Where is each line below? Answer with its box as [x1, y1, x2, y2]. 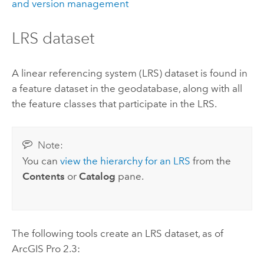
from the [190, 155, 232, 167]
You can [22, 155, 61, 167]
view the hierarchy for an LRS [60, 155, 191, 167]
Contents [22, 170, 65, 183]
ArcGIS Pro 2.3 [11, 243, 77, 255]
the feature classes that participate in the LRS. [11, 97, 217, 110]
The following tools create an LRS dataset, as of [11, 227, 223, 240]
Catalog [79, 170, 118, 183]
